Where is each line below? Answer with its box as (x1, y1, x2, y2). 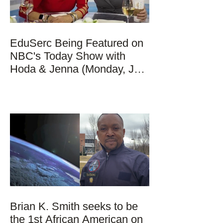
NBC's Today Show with (10, 49, 125, 62)
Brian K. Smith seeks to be (10, 200, 138, 213)
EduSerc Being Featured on (10, 36, 143, 49)
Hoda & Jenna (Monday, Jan (10, 62, 146, 75)
